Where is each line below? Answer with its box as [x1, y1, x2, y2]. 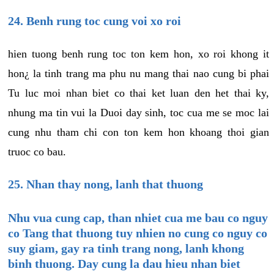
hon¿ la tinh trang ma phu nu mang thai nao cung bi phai [8, 67, 269, 80]
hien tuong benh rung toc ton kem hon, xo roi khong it [8, 47, 269, 60]
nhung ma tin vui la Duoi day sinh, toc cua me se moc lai [8, 106, 269, 119]
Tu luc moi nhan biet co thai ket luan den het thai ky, [8, 86, 269, 99]
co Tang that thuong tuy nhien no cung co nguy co [8, 226, 267, 240]
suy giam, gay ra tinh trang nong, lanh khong [8, 241, 244, 255]
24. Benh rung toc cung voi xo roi [8, 13, 181, 28]
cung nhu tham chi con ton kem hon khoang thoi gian [8, 125, 269, 138]
